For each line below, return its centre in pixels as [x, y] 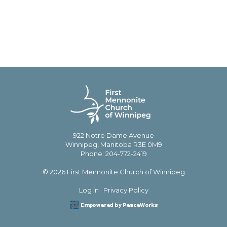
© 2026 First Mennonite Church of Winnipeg [113, 172]
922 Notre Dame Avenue [113, 135]
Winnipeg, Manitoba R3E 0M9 [113, 144]
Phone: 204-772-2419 [113, 154]
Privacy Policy [126, 190]
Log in [89, 190]
